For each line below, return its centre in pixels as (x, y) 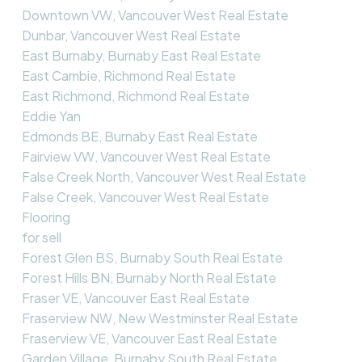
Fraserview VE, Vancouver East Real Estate (149, 338)
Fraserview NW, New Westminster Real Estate (160, 318)
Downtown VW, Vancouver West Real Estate (155, 15)
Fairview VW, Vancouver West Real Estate (146, 156)
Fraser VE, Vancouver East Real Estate (135, 297)
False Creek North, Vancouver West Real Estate (164, 176)
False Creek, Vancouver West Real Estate (145, 196)
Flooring (46, 217)
